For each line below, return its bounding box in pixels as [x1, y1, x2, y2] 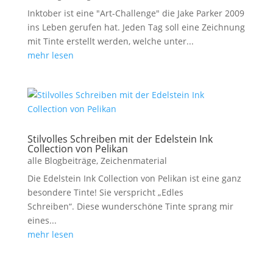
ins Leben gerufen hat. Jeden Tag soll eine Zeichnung [27, 21, 245, 33]
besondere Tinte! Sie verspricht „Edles [27, 186, 183, 198]
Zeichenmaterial [100, 155, 167, 166]
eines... [27, 214, 57, 226]
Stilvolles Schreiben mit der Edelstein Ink [27, 132, 213, 146]
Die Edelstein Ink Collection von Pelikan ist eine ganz [27, 172, 241, 184]
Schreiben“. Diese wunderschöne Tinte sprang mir [27, 200, 233, 212]
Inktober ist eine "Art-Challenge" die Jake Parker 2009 [27, 7, 244, 19]
